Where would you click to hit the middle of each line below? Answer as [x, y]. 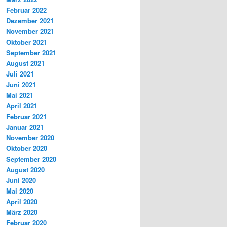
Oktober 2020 [27, 148]
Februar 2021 [26, 117]
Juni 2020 [21, 180]
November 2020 [30, 138]
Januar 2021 [25, 127]
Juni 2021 [21, 85]
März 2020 [22, 212]
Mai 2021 [20, 95]
